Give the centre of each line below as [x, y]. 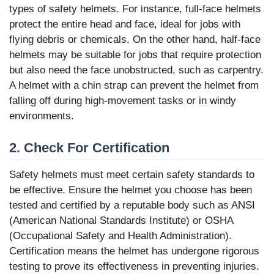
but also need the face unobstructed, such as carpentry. [136, 70]
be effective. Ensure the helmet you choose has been [131, 190]
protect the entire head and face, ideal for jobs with [125, 24]
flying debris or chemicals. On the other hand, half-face [135, 39]
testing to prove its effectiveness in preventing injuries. [134, 266]
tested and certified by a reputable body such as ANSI [132, 205]
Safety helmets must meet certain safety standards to [132, 174]
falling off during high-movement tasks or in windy [123, 100]
